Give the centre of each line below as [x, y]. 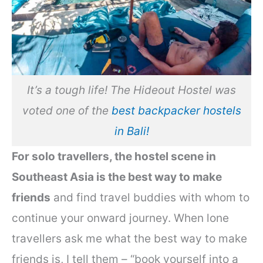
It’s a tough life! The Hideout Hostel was [131, 90]
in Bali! [131, 131]
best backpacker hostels [176, 110]
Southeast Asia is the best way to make [117, 177]
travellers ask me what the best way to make [129, 239]
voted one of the [67, 110]
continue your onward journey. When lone [120, 218]
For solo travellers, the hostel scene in [114, 157]
